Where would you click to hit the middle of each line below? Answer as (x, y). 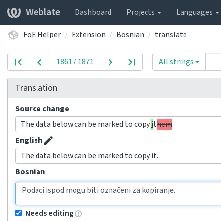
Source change (42, 109)
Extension (89, 34)
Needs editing (49, 213)
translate (171, 34)
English (29, 140)
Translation (36, 88)
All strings (176, 62)
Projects (141, 12)
